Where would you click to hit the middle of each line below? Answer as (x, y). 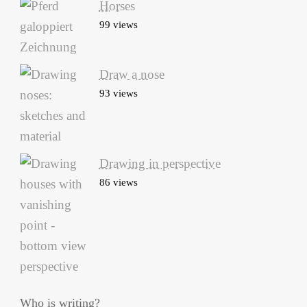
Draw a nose (132, 75)
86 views (118, 182)
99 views (118, 25)
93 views (118, 93)
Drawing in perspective (160, 164)
